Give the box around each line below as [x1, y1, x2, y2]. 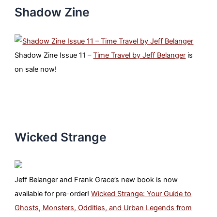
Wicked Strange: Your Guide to [91, 189, 192, 199]
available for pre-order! [15, 189, 92, 199]
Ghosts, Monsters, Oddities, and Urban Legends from [15, 203, 192, 213]
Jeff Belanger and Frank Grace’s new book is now [15, 175, 178, 185]
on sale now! [15, 64, 57, 74]
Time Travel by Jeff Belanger [93, 50, 186, 60]
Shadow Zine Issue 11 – [15, 50, 93, 60]
